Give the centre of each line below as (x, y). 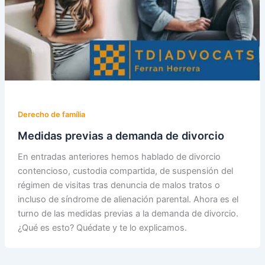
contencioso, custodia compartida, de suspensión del (125, 171)
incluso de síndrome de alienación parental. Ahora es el (128, 200)
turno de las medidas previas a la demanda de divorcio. (128, 214)
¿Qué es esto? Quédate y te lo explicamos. (102, 228)
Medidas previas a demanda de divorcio (121, 135)
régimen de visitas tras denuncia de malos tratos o (119, 185)
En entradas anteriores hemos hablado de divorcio (119, 157)
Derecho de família (51, 115)
